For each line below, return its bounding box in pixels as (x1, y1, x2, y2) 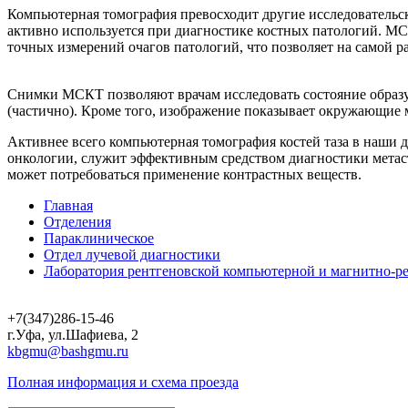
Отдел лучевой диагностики (44, 246, 220, 262)
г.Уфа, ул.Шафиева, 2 (7, 326, 138, 342)
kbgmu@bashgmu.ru (7, 342, 128, 359)
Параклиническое (44, 229, 154, 246)
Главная (44, 197, 93, 213)
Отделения (44, 213, 111, 229)
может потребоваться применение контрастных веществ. (7, 166, 362, 182)
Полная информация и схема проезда (7, 373, 239, 390)
